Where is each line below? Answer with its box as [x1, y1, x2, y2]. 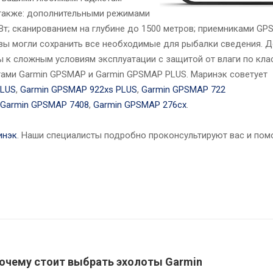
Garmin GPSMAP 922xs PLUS [20, 83, 137, 95]
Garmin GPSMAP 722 [141, 83, 225, 95]
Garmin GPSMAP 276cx [93, 99, 186, 110]
